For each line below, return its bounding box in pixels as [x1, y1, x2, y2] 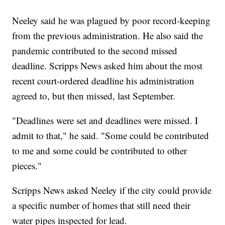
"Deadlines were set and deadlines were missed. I [12, 114, 198, 127]
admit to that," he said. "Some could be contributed [12, 129, 209, 142]
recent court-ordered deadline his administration [12, 74, 195, 87]
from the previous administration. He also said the [12, 29, 203, 42]
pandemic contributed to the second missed [12, 44, 178, 57]
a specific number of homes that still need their [12, 198, 191, 211]
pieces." [12, 159, 45, 172]
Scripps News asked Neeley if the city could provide [12, 183, 212, 196]
